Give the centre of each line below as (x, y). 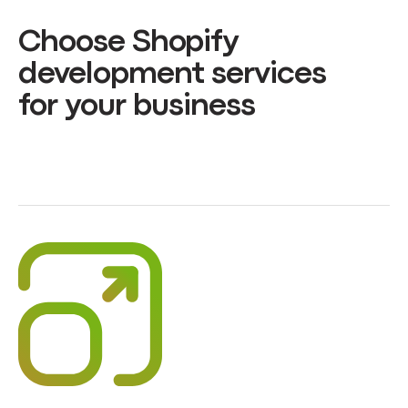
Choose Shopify (129, 43)
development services (173, 75)
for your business (137, 107)
